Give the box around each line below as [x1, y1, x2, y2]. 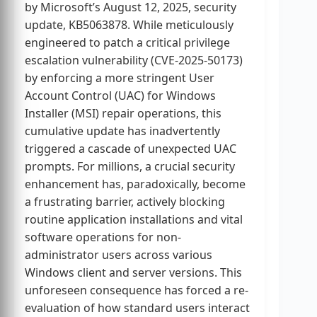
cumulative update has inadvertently [25, 123, 220, 139]
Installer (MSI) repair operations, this [25, 105, 221, 122]
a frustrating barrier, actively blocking [25, 194, 225, 210]
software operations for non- [25, 229, 181, 246]
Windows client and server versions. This [25, 265, 242, 281]
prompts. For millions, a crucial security [25, 158, 235, 175]
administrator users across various [25, 247, 212, 263]
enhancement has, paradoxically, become [25, 176, 246, 192]
